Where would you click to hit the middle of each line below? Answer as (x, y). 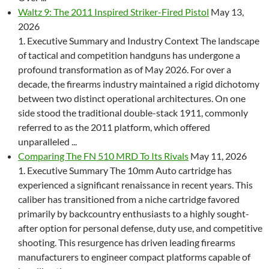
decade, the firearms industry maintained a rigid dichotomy (139, 84)
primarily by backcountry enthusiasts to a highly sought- (134, 213)
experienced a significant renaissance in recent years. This (135, 185)
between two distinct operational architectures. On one (132, 98)
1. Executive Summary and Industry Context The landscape (139, 41)
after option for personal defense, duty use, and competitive (140, 228)
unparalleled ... (47, 141)
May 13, (226, 12)
